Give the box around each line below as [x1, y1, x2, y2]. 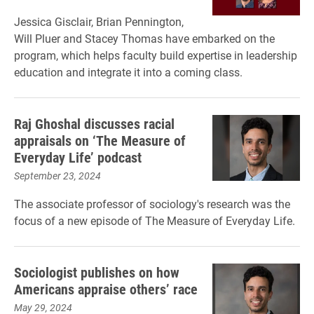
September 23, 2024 [14, 169, 101, 182]
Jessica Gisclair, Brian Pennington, [14, 14, 184, 29]
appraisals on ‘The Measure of [14, 131, 186, 149]
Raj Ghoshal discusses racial [14, 114, 175, 132]
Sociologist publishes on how [14, 263, 179, 281]
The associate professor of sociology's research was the [14, 196, 290, 211]
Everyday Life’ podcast [14, 148, 142, 166]
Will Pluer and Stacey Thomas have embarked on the [14, 31, 275, 46]
